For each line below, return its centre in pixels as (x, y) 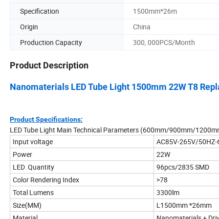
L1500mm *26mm (184, 205)
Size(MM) (27, 205)
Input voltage (33, 142)
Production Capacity (51, 42)
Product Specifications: (46, 120)
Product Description (49, 66)
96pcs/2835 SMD (183, 167)
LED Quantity (33, 167)
